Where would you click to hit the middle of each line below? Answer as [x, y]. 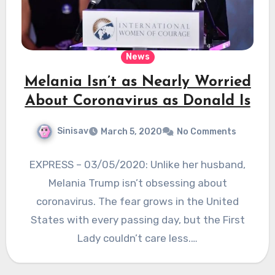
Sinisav [73, 131]
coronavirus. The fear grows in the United [137, 202]
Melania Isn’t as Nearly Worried [137, 83]
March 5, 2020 [131, 132]
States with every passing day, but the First [137, 220]
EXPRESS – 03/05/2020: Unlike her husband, [137, 165]
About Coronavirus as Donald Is [137, 102]
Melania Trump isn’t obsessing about [137, 183]
